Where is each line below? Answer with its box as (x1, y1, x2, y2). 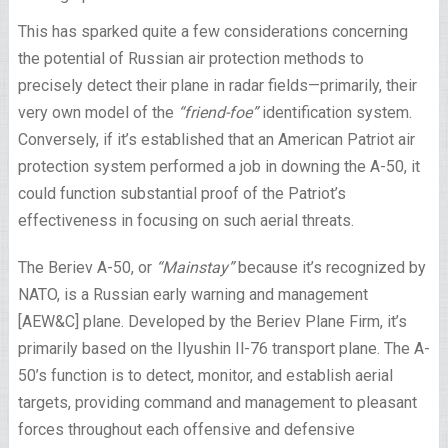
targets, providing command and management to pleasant (17, 393, 417, 412)
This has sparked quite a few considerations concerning (17, 22, 408, 41)
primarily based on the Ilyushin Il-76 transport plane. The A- (17, 339, 430, 358)
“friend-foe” (177, 103, 258, 122)
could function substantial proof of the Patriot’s (17, 184, 346, 203)
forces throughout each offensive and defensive (17, 420, 355, 439)
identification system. (257, 103, 412, 122)
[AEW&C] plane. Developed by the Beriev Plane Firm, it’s (17, 312, 407, 331)
